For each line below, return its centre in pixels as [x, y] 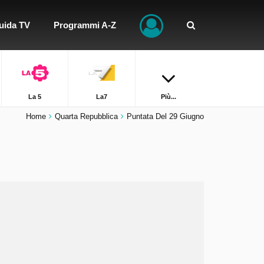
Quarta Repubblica [86, 116]
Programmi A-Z [85, 25]
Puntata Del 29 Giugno [165, 116]
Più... [169, 97]
